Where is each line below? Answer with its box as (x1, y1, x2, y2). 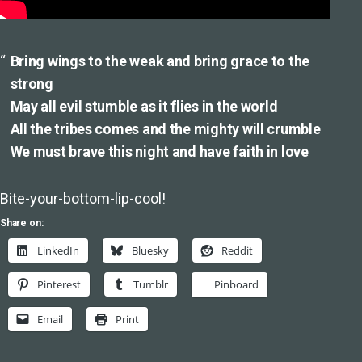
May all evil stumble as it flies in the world (10, 98, 278, 115)
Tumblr (133, 277, 168, 292)
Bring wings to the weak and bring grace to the (10, 53, 310, 69)
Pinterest (37, 277, 81, 292)
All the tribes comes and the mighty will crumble (10, 120, 321, 137)
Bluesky (132, 243, 169, 258)
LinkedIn (37, 243, 79, 258)
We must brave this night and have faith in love (10, 143, 309, 160)
